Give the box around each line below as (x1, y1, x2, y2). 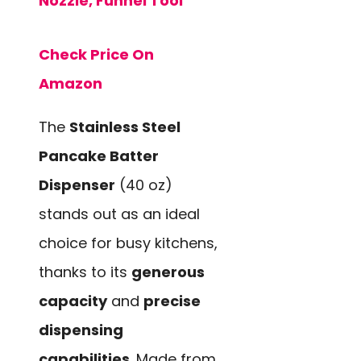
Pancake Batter (39, 145, 159, 166)
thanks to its (39, 261, 131, 282)
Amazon (39, 73, 102, 93)
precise (143, 290, 201, 311)
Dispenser (39, 174, 115, 195)
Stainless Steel (69, 116, 180, 137)
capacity (39, 290, 107, 311)
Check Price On (39, 44, 154, 64)
